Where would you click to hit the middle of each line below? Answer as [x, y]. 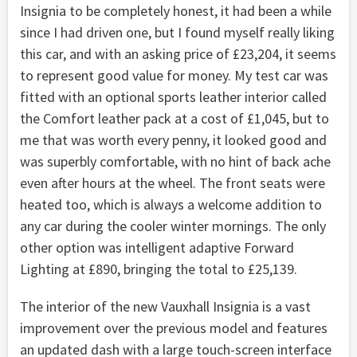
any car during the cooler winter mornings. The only [173, 226]
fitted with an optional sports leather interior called [173, 96]
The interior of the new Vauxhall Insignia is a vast [165, 306]
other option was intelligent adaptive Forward [157, 247]
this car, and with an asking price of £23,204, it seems [178, 53]
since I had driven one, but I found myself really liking [177, 32]
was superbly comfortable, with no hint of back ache [175, 161]
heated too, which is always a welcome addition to [171, 204]
